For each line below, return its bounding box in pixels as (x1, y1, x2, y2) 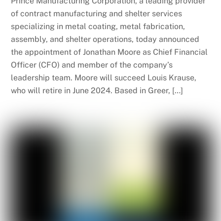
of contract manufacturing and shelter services (11, 8, 183, 18)
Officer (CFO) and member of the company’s (11, 60, 173, 70)
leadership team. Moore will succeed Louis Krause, (11, 73, 197, 82)
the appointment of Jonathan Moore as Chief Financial (11, 47, 208, 57)
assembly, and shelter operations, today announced (11, 34, 200, 44)
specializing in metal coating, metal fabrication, (11, 21, 185, 31)
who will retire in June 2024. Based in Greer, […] (11, 85, 184, 95)
